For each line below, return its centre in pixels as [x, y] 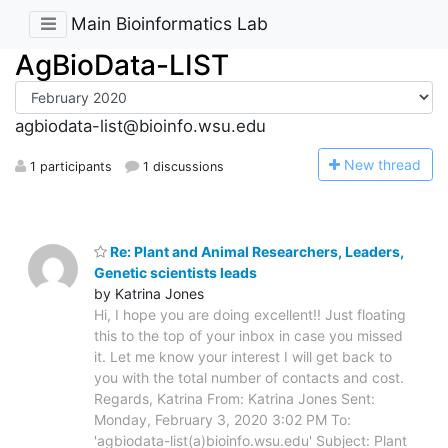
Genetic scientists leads [175, 272]
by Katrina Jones [149, 293]
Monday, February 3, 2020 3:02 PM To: [222, 419]
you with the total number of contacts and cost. [249, 377]
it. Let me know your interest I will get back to [243, 356]
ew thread [388, 164]
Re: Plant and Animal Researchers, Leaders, [255, 251]
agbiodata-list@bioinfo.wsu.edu [140, 126]
